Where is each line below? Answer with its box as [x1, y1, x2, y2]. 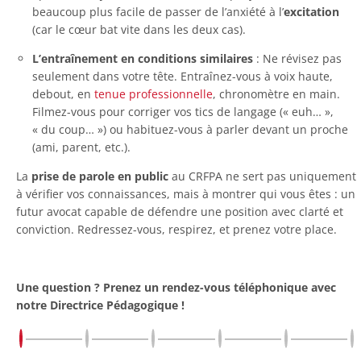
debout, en [32, 85, 94, 102]
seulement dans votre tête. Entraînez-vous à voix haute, [32, 68, 333, 84]
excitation [284, 3, 339, 19]
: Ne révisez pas [253, 50, 342, 66]
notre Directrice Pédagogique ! [16, 297, 188, 313]
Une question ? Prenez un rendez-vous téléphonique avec [16, 279, 336, 295]
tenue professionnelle [94, 85, 213, 102]
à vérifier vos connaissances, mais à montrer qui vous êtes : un [16, 185, 355, 201]
